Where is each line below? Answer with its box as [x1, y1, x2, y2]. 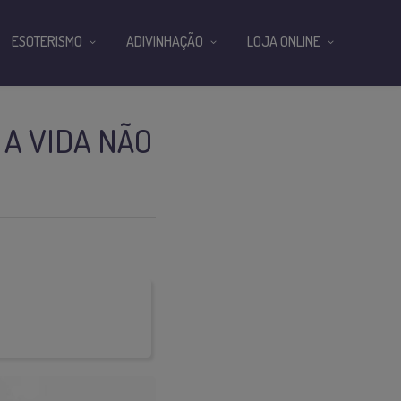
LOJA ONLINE [247, 32, 320, 50]
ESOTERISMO [12, 32, 82, 50]
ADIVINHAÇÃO [126, 32, 203, 50]
